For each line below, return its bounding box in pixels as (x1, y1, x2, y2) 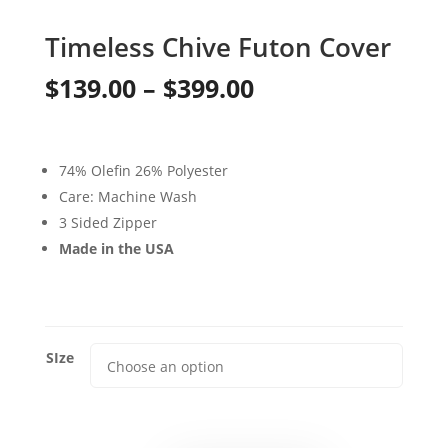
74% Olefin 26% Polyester (58, 160, 228, 180)
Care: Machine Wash (58, 186, 197, 206)
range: (252, 106, 331, 141)
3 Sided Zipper (58, 212, 157, 232)
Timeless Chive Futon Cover (44, 28, 391, 65)
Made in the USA (58, 238, 174, 258)
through (252, 180, 352, 215)
